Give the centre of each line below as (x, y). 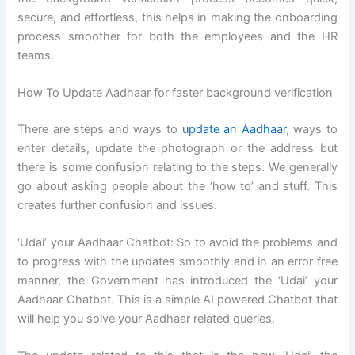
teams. (36, 55)
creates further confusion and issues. (118, 205)
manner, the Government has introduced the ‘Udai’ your (177, 281)
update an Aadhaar (234, 129)
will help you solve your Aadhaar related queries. (147, 319)
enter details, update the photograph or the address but (177, 148)
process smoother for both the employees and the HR (177, 36)
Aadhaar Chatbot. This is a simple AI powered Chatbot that (177, 300)
